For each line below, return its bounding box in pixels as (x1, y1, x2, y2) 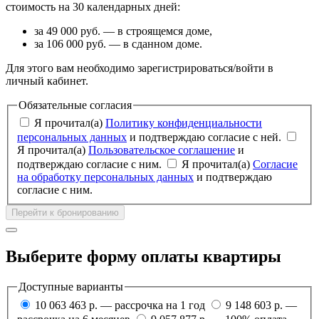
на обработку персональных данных (17, 171, 194, 184)
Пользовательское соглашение (88, 144, 235, 157)
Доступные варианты (19, 281, 123, 293)
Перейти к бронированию (11, 207, 119, 219)
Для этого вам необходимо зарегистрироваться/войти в (6, 61, 273, 74)
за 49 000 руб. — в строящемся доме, (34, 24, 212, 37)
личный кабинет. (6, 74, 88, 87)
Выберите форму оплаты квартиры (6, 247, 281, 266)
